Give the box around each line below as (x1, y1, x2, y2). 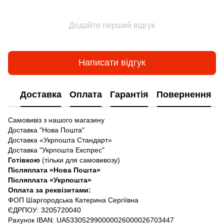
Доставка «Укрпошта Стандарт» (8, 135, 112, 144)
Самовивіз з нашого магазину (8, 115, 104, 124)
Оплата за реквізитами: (8, 185, 91, 194)
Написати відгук (78, 57, 145, 68)
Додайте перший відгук (69, 20, 155, 29)
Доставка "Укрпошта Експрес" (8, 145, 104, 154)
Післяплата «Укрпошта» (8, 175, 91, 184)
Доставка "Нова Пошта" (8, 125, 84, 134)
